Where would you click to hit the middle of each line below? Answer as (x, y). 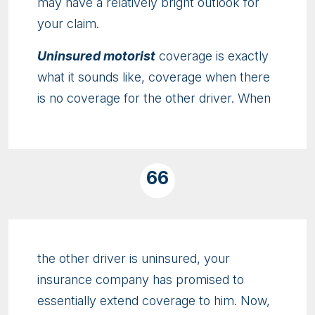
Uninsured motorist (96, 56)
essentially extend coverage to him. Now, (154, 301)
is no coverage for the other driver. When (154, 98)
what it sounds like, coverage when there (154, 77)
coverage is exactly (212, 56)
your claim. (68, 24)
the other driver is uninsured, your (134, 259)
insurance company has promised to (141, 280)
